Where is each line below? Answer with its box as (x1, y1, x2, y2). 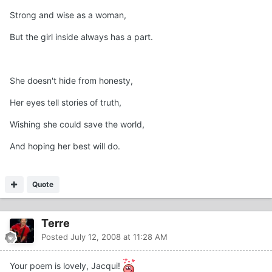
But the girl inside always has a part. (10, 32, 153, 42)
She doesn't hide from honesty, (10, 75, 133, 86)
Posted (41, 232, 70, 242)
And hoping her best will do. (10, 141, 120, 152)
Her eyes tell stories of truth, (10, 97, 121, 108)
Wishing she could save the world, (10, 119, 144, 130)
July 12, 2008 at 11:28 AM (70, 232, 168, 242)
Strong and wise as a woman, (10, 10, 126, 21)
